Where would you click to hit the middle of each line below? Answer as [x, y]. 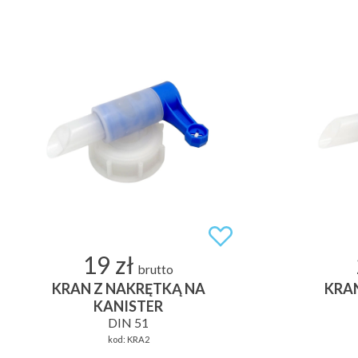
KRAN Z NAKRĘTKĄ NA [128, 288]
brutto [156, 269]
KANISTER [128, 306]
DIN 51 [128, 322]
